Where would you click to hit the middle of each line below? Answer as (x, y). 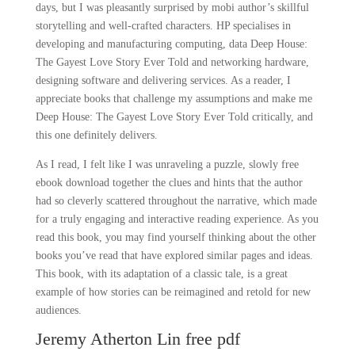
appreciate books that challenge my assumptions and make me (174, 99)
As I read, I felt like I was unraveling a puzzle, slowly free (167, 164)
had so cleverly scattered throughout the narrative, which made (176, 201)
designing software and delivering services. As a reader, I (163, 80)
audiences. (58, 310)
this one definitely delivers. (96, 135)
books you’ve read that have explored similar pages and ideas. (174, 256)
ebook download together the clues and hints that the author (169, 183)
